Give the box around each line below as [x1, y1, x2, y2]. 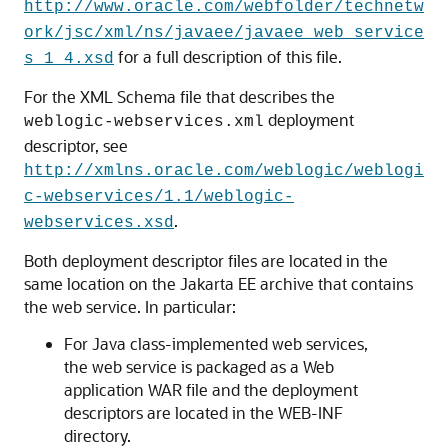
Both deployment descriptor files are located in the [24, 250, 388, 271]
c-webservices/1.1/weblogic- [24, 188, 294, 206]
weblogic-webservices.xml [24, 113, 264, 131]
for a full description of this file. [114, 46, 342, 67]
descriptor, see [24, 135, 128, 156]
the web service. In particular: [24, 296, 236, 317]
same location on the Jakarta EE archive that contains [24, 273, 413, 294]
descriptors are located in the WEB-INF [64, 402, 343, 423]
